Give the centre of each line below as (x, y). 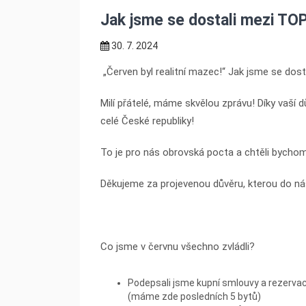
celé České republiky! (147, 121)
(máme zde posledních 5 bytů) (194, 297)
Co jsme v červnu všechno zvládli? (178, 247)
